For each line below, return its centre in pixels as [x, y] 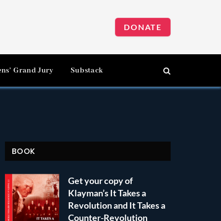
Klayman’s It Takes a [107, 193]
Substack [87, 70]
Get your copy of [100, 181]
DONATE [143, 27]
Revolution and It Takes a [117, 205]
